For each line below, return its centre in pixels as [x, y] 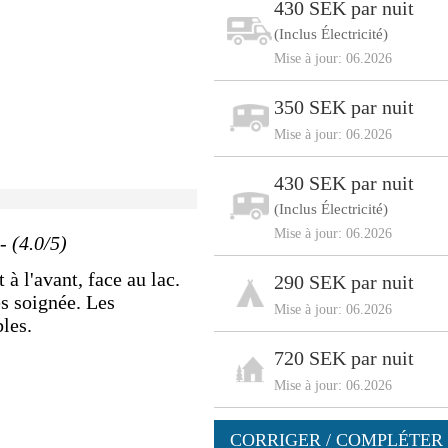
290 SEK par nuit [343, 281]
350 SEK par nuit [343, 106]
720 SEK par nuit [343, 357]
